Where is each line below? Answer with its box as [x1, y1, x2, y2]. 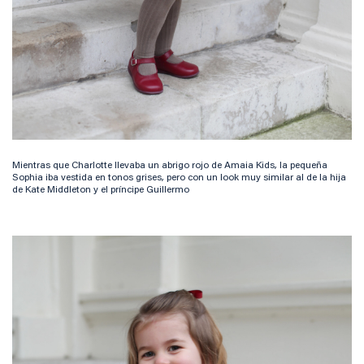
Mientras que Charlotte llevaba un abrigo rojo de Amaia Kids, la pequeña [12, 160, 327, 171]
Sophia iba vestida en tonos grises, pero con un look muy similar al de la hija [12, 172, 346, 183]
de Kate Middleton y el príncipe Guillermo [12, 184, 189, 195]
